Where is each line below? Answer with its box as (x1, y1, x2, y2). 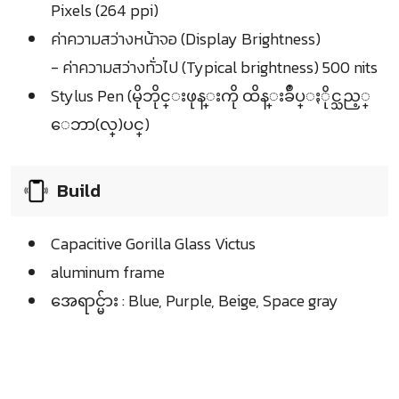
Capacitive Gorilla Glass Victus (51, 232, 256, 256)
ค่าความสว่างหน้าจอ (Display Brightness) (51, 27, 321, 52)
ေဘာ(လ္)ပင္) (51, 112, 150, 137)
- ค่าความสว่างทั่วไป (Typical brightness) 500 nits (51, 55, 378, 80)
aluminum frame (51, 260, 165, 285)
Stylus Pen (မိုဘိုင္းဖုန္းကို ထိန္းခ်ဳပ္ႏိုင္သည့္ (51, 84, 370, 109)
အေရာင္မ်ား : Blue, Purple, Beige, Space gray (51, 289, 338, 313)
